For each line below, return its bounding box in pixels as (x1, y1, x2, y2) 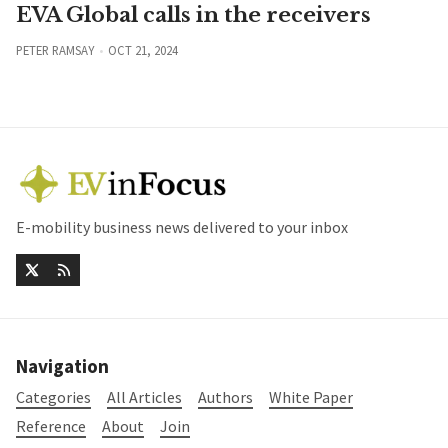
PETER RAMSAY (16, 42, 94, 59)
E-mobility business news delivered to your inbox (16, 216, 348, 237)
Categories (16, 387, 91, 408)
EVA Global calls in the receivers (16, 2, 371, 29)
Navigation (16, 353, 109, 378)
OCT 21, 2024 (107, 42, 178, 59)
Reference (16, 416, 86, 437)
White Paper (269, 387, 353, 408)
